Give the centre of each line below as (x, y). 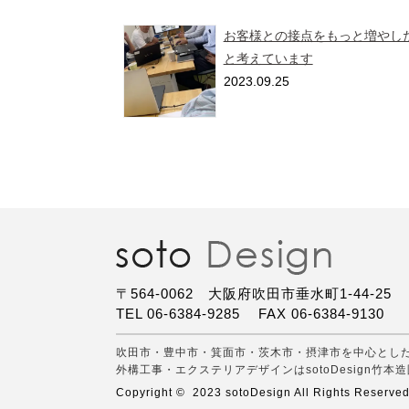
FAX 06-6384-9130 (321, 314)
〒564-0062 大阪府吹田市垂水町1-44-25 (254, 294)
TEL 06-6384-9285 (178, 314)
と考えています (268, 58)
